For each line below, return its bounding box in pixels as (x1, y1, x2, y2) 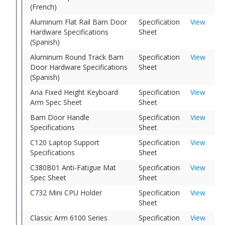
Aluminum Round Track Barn (30, 52, 124, 62)
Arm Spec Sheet (30, 97, 82, 107)
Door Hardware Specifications (30, 62, 128, 72)
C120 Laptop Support (30, 137, 100, 147)
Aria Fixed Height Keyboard (30, 87, 119, 97)
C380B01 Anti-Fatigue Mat (30, 162, 117, 172)
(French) (30, 2, 57, 12)
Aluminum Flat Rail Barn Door (30, 17, 128, 27)
